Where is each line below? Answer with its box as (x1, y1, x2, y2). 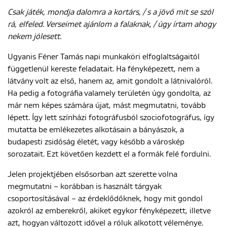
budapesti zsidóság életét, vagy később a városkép (8, 138, 184, 146)
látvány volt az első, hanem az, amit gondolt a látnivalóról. (8, 77, 212, 85)
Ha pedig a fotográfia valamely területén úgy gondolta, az (8, 89, 211, 97)
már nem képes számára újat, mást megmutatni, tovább (8, 101, 206, 109)
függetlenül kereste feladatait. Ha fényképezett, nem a (8, 65, 200, 73)
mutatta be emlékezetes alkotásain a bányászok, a (8, 126, 184, 134)
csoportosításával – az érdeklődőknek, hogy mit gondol (8, 195, 203, 203)
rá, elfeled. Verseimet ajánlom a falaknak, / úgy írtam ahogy (8, 20, 216, 28)
